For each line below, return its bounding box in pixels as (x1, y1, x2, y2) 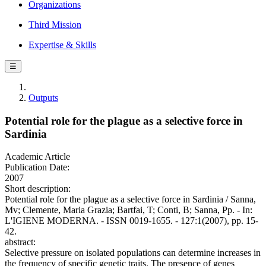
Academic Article (5, 151, 70, 162)
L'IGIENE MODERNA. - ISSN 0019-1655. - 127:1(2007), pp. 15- (5, 216, 258, 226)
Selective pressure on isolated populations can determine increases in (5, 248, 261, 258)
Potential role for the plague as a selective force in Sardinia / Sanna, (5, 194, 256, 205)
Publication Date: (5, 162, 69, 173)
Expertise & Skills (28, 40, 96, 50)
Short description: (5, 183, 71, 194)
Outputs (28, 93, 58, 103)
